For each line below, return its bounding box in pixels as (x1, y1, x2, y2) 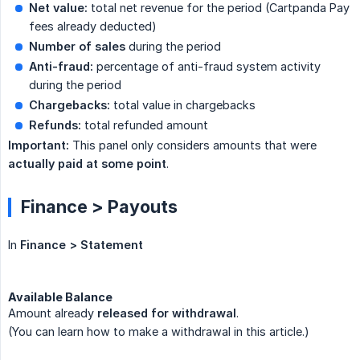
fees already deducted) (29, 19, 157, 34)
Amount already (8, 306, 97, 321)
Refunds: (29, 118, 81, 133)
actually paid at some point (8, 157, 166, 171)
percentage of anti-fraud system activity (93, 59, 321, 74)
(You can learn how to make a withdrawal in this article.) (8, 325, 309, 339)
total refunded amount (81, 118, 208, 133)
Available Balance (8, 290, 112, 305)
